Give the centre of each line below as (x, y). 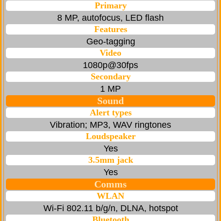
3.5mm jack (110, 160)
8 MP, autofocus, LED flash (110, 18)
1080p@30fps (110, 65)
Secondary (110, 77)
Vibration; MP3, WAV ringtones (110, 125)
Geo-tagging (110, 42)
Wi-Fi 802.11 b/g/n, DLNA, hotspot (110, 208)
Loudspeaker (110, 136)
